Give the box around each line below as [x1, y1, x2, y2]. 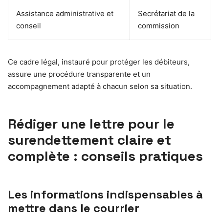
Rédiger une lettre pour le [8, 114, 175, 132]
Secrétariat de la [138, 8, 195, 18]
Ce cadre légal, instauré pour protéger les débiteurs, [8, 57, 190, 66]
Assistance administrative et [16, 8, 113, 18]
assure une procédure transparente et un [8, 69, 151, 79]
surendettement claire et [8, 131, 171, 149]
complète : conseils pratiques [8, 147, 203, 165]
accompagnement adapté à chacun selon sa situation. [8, 81, 192, 91]
